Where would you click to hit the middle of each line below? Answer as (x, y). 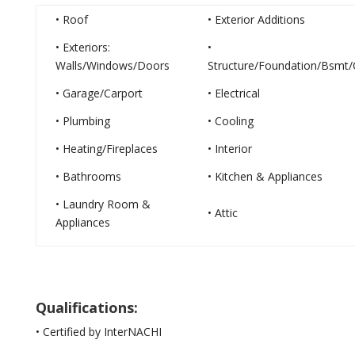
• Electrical (233, 93)
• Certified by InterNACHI (98, 331)
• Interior (229, 148)
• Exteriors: (82, 47)
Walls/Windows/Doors (112, 65)
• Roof (71, 19)
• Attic (222, 212)
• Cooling (230, 120)
